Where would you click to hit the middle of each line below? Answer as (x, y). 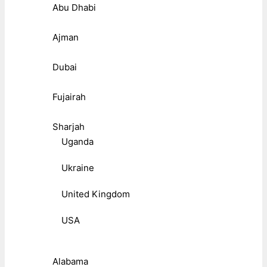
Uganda (77, 142)
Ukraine (78, 168)
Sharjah (69, 127)
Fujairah (69, 97)
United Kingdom (96, 194)
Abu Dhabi (74, 8)
